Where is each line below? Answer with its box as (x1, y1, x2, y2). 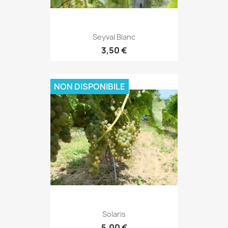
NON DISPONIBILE (54, 81, 125, 92)
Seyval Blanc (93, 32, 135, 42)
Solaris (102, 209, 126, 219)
